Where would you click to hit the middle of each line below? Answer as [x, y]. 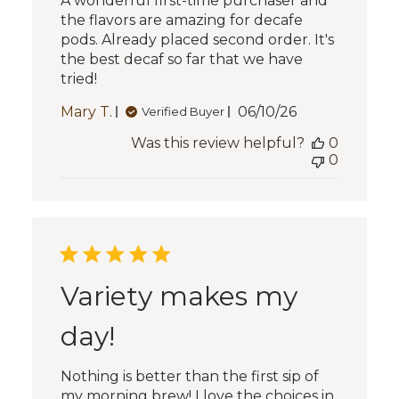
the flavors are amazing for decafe [181, 20]
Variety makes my [179, 296]
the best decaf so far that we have [181, 59]
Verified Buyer [183, 112]
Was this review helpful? [218, 142]
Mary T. [86, 111]
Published [302, 110]
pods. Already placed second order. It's [197, 39]
